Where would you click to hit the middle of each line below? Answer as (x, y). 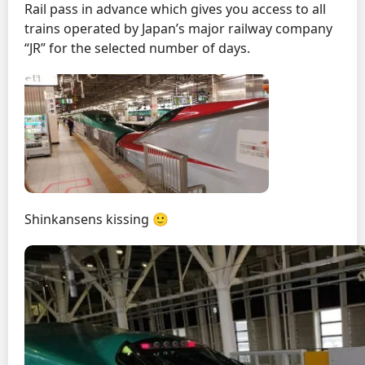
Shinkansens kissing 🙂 (97, 219)
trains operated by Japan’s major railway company (178, 29)
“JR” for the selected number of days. (137, 48)
